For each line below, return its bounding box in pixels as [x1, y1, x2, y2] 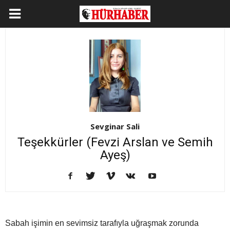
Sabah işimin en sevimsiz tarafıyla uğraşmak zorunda [5, 219, 199, 228]
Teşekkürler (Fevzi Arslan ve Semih [17, 135, 213, 150]
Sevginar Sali [90, 121, 140, 132]
